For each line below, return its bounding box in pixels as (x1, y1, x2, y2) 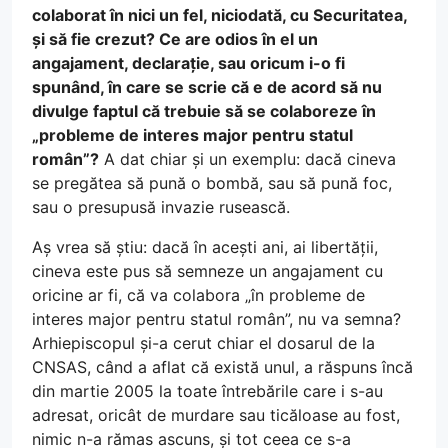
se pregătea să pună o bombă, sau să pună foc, (32, 172, 392, 193)
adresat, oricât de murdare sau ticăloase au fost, (32, 404, 400, 425)
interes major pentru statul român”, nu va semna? (32, 308, 401, 329)
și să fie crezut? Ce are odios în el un (32, 28, 318, 49)
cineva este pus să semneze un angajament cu (32, 260, 383, 281)
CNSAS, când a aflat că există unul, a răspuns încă (32, 356, 413, 377)
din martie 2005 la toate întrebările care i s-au (32, 380, 383, 401)
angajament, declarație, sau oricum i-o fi (32, 52, 345, 73)
